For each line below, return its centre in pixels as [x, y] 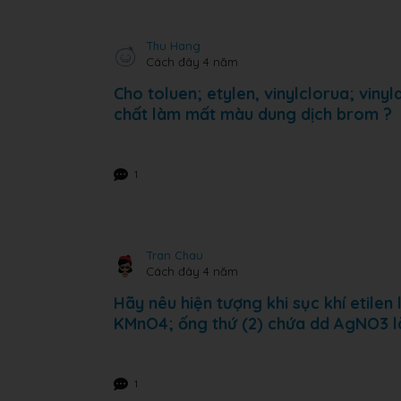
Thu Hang [173, 46]
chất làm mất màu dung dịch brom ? [253, 114]
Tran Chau [175, 255]
